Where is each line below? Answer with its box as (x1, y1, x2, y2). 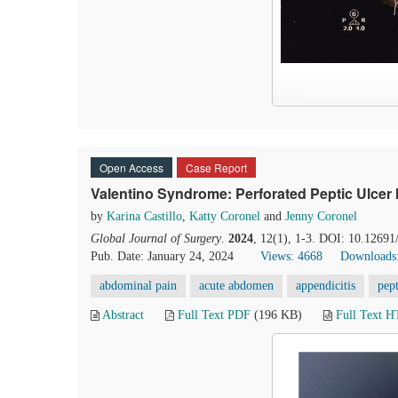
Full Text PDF (178, 308, 251, 322)
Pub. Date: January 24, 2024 (91, 250, 234, 263)
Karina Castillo (107, 210, 182, 223)
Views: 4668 (260, 250, 322, 263)
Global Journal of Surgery (91, 232, 221, 245)
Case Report (186, 160, 247, 175)
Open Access (99, 160, 163, 175)
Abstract (102, 308, 144, 322)
